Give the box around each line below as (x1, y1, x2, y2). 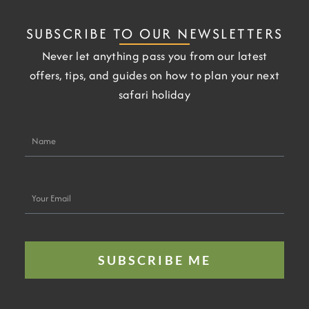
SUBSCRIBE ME (97, 252, 212, 268)
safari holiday (118, 86, 191, 103)
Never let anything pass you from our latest (41, 48, 268, 65)
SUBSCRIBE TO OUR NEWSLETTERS (26, 23, 283, 43)
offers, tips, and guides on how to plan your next (29, 67, 280, 84)
